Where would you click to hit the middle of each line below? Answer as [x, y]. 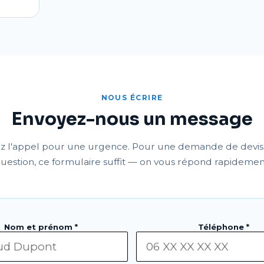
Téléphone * [223, 227]
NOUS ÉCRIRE [132, 98]
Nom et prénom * [41, 227]
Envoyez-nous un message [132, 119]
